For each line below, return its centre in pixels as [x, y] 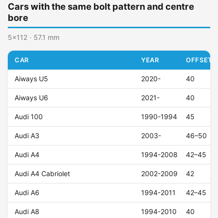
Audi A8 [27, 212]
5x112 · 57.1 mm [34, 37]
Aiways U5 [32, 79]
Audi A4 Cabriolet [43, 174]
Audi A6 [27, 193]
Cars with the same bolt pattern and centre [101, 6]
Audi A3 [27, 136]
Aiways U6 [32, 98]
